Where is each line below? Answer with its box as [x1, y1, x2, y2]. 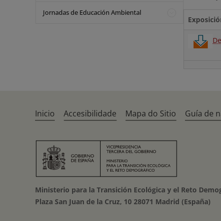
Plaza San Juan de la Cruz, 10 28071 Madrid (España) [35, 196, 211, 206]
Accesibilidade [64, 108, 117, 119]
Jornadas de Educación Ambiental [43, 8, 141, 17]
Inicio [35, 108, 55, 119]
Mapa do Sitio [125, 108, 177, 119]
